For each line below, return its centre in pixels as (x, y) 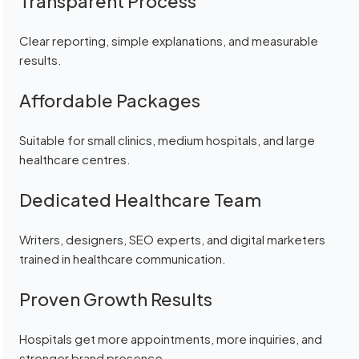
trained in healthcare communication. (123, 259)
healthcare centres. (75, 159)
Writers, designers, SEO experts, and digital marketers (173, 240)
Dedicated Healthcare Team (141, 200)
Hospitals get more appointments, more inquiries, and (171, 339)
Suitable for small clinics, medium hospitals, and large (167, 140)
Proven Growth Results (116, 299)
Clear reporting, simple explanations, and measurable (169, 41)
